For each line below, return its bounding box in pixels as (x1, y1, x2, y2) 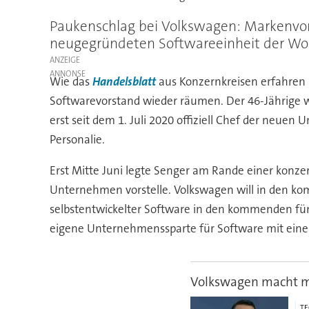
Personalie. (49, 132, 105, 148)
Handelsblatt (92, 74, 156, 90)
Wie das (49, 74, 92, 90)
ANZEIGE (49, 54, 80, 66)
